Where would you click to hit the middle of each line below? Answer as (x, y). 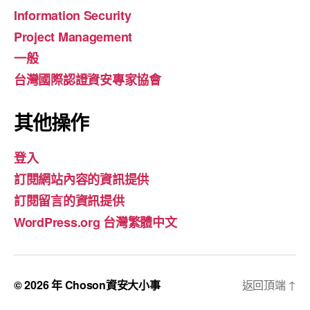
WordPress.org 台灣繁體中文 (95, 222)
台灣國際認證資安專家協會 (88, 79)
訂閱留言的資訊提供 (69, 200)
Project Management (73, 36)
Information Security (73, 15)
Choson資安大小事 (112, 284)
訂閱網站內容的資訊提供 (82, 179)
